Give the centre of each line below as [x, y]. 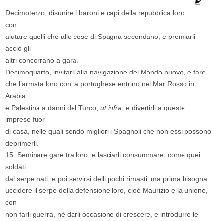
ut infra [111, 108]
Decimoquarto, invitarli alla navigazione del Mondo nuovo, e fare [106, 72]
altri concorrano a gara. [42, 60]
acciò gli [18, 49]
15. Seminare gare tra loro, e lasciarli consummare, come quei [103, 155]
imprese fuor [25, 120]
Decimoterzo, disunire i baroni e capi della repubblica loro [95, 13]
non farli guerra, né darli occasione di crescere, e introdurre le [102, 214]
